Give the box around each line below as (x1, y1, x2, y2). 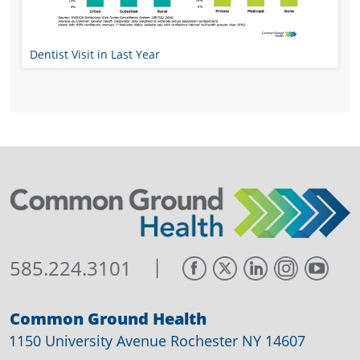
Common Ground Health (10, 308, 207, 330)
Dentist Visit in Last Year (30, 47, 160, 63)
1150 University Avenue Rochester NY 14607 (9, 331, 305, 351)
